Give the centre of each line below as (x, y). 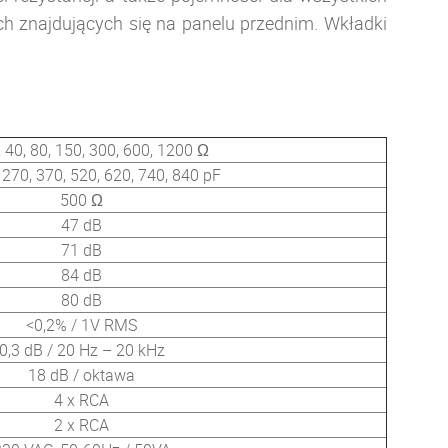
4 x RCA (81, 400)
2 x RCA (81, 425)
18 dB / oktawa (81, 375)
